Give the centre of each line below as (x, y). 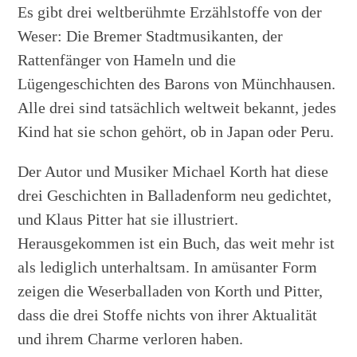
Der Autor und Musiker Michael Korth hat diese (173, 171)
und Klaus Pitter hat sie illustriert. (128, 219)
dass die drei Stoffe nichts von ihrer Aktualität (168, 314)
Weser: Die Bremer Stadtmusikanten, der (151, 35)
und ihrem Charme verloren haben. (131, 338)
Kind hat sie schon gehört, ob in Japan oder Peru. (176, 131)
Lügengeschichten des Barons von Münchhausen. (177, 83)
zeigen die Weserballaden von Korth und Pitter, (171, 290)
